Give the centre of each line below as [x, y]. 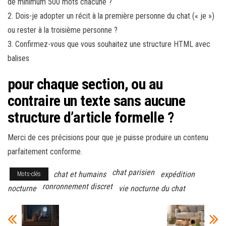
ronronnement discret [77, 187]
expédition [178, 175]
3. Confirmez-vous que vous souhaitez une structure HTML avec [109, 44]
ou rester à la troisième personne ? [63, 30]
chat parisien [133, 173]
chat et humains [80, 175]
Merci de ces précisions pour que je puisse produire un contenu [108, 138]
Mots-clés [29, 174]
